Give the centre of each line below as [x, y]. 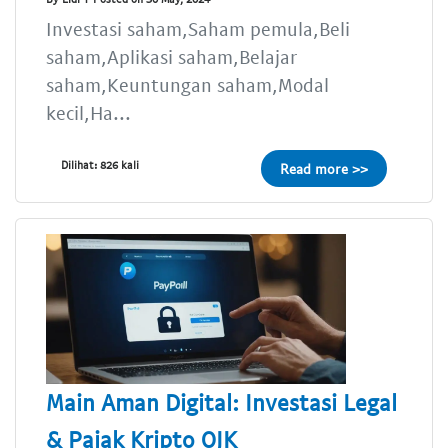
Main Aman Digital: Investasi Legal [221, 401]
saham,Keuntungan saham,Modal [187, 85]
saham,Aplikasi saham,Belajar [171, 57]
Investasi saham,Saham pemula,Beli [198, 29]
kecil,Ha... [88, 113]
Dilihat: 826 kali [100, 165]
